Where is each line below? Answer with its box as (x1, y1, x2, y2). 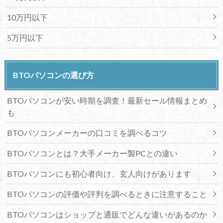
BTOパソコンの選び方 (12, 70, 94, 80)
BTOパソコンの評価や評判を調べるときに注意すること (6, 189, 207, 199)
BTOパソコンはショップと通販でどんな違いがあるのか (6, 210, 207, 220)
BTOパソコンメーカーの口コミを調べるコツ (6, 128, 167, 138)
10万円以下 (6, 12, 48, 22)
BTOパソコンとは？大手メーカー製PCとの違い (6, 148, 178, 158)
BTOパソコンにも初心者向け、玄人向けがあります (6, 169, 191, 179)
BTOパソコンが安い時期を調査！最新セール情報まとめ (6, 96, 207, 106)
